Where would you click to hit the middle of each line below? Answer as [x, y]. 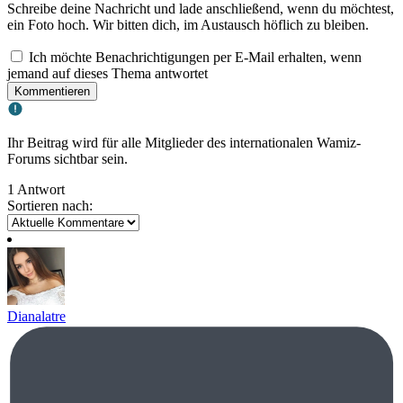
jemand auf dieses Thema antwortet [107, 73]
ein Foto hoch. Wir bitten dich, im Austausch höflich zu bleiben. [188, 24]
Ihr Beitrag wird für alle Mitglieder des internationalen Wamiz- [184, 142]
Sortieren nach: [50, 205]
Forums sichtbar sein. [67, 158]
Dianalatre [36, 316]
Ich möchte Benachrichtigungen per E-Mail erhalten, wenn [195, 57]
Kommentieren [52, 91]
